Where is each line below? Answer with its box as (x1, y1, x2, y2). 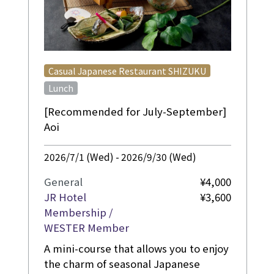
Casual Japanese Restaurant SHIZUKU (48, 64, 207, 78)
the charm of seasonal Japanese (43, 256, 200, 271)
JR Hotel (43, 190, 86, 205)
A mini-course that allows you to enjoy (43, 240, 229, 256)
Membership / (43, 205, 113, 220)
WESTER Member (43, 220, 129, 235)
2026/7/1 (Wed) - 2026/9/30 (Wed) (43, 150, 196, 164)
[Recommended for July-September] (43, 104, 226, 119)
